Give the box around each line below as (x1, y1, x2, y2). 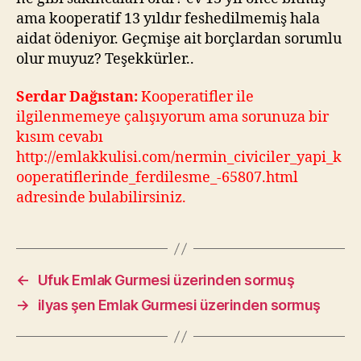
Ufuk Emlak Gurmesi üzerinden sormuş (37, 272, 295, 288)
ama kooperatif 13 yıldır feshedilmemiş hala (16, 9, 320, 28)
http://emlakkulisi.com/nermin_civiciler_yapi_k (16, 148, 342, 167)
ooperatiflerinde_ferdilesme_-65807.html (16, 168, 298, 187)
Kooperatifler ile (141, 88, 254, 106)
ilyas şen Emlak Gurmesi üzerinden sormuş (37, 297, 321, 313)
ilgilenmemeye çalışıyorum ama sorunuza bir (16, 108, 329, 127)
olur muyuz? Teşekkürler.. (16, 49, 194, 68)
